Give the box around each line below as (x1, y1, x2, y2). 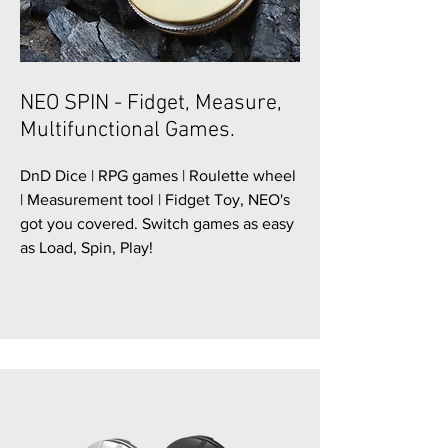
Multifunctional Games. (20, 117, 235, 144)
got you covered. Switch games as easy (20, 215, 294, 232)
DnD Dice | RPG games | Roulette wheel (20, 167, 296, 184)
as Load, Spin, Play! (20, 239, 153, 256)
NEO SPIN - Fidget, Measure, (20, 90, 282, 117)
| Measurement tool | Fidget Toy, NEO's (20, 191, 290, 208)
